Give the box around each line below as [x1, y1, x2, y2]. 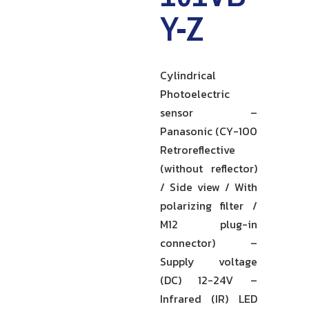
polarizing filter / [159, 197, 258, 214]
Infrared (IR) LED [159, 290, 258, 307]
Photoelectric [159, 86, 230, 102]
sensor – [159, 104, 258, 121]
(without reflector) [159, 160, 258, 177]
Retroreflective [159, 141, 235, 158]
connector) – [159, 235, 258, 251]
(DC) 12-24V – [159, 272, 258, 288]
